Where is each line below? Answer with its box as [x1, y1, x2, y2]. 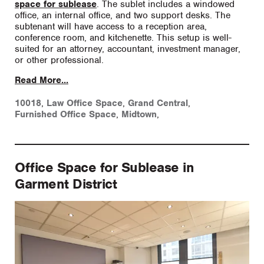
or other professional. [15, 54, 104, 67]
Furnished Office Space [15, 108, 116, 121]
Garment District [15, 175, 117, 193]
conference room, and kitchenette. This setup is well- [15, 32, 232, 44]
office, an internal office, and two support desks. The [15, 9, 230, 22]
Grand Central [128, 97, 188, 110]
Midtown [121, 108, 157, 121]
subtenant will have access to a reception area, [15, 21, 207, 33]
